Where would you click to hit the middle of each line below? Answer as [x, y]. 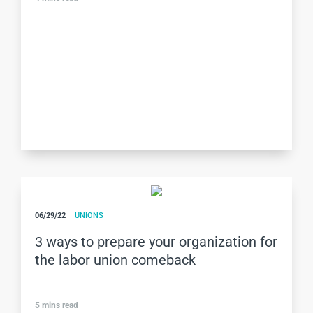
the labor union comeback [115, 260]
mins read [60, 305]
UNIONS [89, 216]
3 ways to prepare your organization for [156, 242]
